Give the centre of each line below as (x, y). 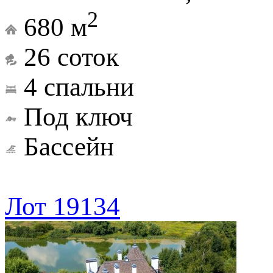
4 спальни (79, 87)
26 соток (71, 57)
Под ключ (78, 116)
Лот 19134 (62, 206)
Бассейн (69, 146)
